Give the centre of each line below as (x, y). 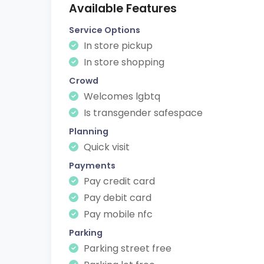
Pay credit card (118, 181)
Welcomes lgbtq (121, 96)
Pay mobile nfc (117, 214)
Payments (92, 166)
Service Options (105, 30)
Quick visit (105, 147)
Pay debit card (116, 198)
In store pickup (117, 46)
